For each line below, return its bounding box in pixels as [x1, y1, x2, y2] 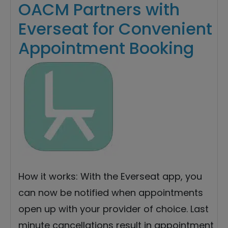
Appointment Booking [18, 37, 194, 60]
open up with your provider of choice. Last [18, 203, 209, 216]
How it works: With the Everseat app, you [18, 170, 202, 183]
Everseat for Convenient [18, 17, 212, 41]
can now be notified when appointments [18, 186, 203, 199]
